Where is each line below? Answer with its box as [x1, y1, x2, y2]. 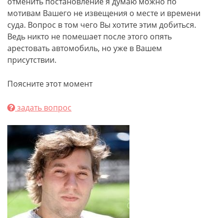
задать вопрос [15, 102, 72, 113]
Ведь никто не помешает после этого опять [7, 31, 172, 42]
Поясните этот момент [7, 78, 92, 89]
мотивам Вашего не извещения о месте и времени [7, 8, 200, 18]
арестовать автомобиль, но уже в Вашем [7, 43, 162, 54]
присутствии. [7, 54, 56, 65]
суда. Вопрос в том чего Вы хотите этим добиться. [7, 19, 196, 30]
